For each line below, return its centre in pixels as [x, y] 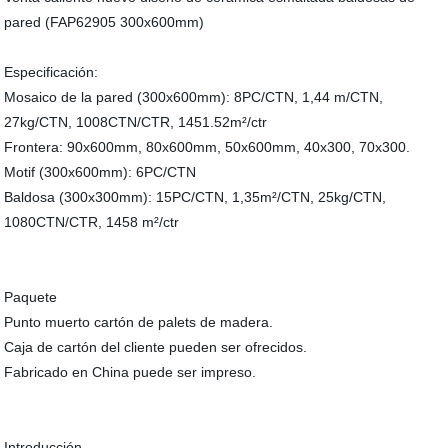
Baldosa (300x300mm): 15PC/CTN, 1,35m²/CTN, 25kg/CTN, [195, 197]
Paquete [31, 297]
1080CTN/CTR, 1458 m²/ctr [92, 222]
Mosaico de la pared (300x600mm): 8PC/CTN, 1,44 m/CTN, [194, 97]
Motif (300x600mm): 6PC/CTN [100, 172]
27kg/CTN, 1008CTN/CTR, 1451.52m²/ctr [136, 122]
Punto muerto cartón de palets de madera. [139, 322]
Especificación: [51, 72]
